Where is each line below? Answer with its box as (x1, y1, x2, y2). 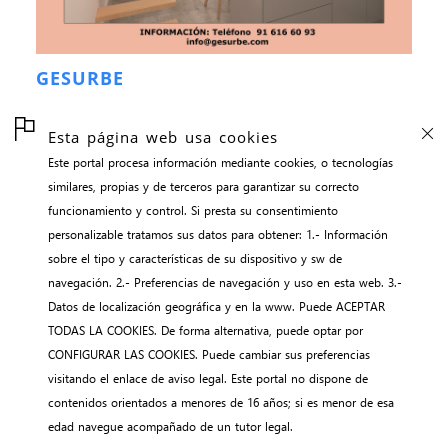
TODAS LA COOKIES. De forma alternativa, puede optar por (48, 322, 363, 338)
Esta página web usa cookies (48, 126, 278, 148)
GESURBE (36, 65, 124, 90)
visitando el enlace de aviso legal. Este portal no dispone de (48, 370, 368, 386)
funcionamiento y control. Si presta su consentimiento (48, 202, 338, 218)
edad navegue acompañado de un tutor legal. (48, 418, 293, 434)
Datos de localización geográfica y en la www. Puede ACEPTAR (48, 298, 385, 314)
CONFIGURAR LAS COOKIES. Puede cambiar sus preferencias (48, 346, 202, 362)
